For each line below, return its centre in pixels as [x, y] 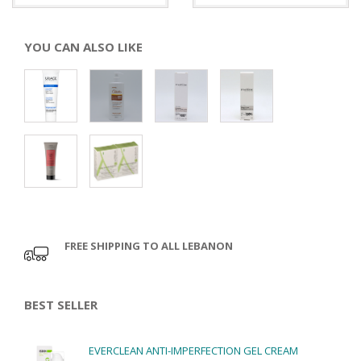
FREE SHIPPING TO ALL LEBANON [149, 246]
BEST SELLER [61, 305]
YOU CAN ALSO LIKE [83, 47]
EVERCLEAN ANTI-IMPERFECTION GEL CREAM [193, 351]
